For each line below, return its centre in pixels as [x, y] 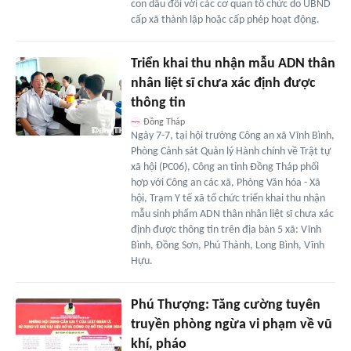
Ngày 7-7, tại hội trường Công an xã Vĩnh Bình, [232, 136]
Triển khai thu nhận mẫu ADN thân [233, 63]
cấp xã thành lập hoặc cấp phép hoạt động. [225, 20]
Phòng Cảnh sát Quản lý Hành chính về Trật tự [230, 151]
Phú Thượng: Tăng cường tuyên [225, 305]
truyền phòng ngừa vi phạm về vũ [231, 324]
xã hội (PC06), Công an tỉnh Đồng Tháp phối [224, 167]
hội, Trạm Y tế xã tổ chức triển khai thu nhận [228, 198]
